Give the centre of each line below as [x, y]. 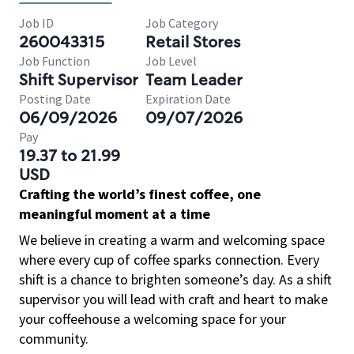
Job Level [171, 61]
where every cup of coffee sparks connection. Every [169, 260]
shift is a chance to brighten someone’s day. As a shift [175, 279]
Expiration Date [188, 99]
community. [54, 339]
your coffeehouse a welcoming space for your [153, 319]
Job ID [36, 23]
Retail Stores [193, 42]
